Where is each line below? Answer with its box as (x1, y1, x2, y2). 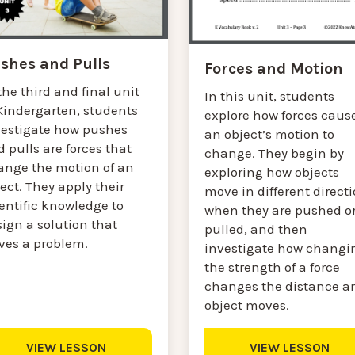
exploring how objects (204, 164, 339, 181)
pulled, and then (204, 221, 307, 238)
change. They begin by (204, 145, 344, 162)
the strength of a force (204, 259, 340, 276)
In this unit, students (204, 88, 334, 105)
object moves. (204, 297, 289, 314)
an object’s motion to (204, 126, 334, 143)
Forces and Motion (204, 59, 343, 78)
